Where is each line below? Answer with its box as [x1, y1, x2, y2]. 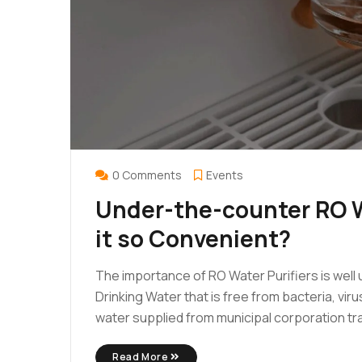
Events [206, 167, 243, 183]
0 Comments [112, 167, 182, 183]
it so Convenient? [95, 223, 291, 255]
